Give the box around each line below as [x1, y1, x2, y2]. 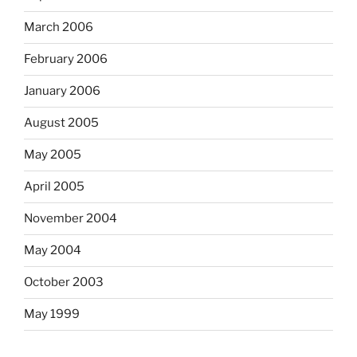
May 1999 [24, 307, 80, 322]
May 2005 [24, 147, 81, 163]
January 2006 [24, 84, 100, 99]
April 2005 [24, 179, 84, 194]
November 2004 [24, 211, 117, 226]
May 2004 [24, 243, 81, 258]
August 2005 [24, 116, 99, 131]
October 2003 [24, 275, 104, 290]
